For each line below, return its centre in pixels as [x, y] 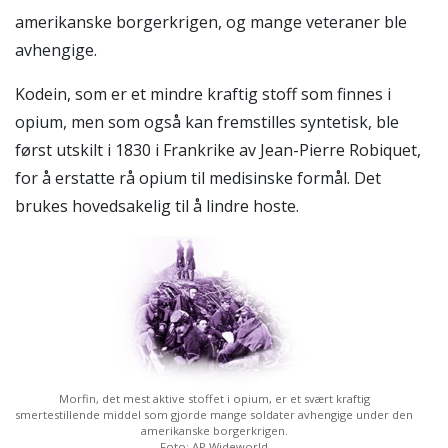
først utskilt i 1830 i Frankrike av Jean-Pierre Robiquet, [218, 149]
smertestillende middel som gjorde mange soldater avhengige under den [214, 414]
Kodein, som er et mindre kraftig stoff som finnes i [203, 93]
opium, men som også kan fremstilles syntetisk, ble [207, 121]
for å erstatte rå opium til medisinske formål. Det [198, 177]
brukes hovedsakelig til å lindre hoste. [157, 205]
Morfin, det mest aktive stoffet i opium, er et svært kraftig [214, 398]
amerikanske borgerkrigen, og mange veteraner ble [211, 21]
